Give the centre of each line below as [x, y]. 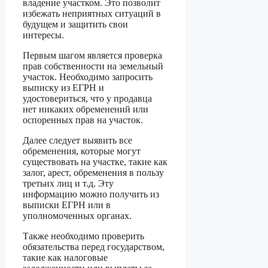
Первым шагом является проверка [92, 56]
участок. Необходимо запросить [88, 77]
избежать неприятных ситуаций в [92, 14]
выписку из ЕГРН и [63, 88]
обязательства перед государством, [94, 247]
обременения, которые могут [82, 151]
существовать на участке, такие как [95, 162]
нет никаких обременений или [86, 109]
